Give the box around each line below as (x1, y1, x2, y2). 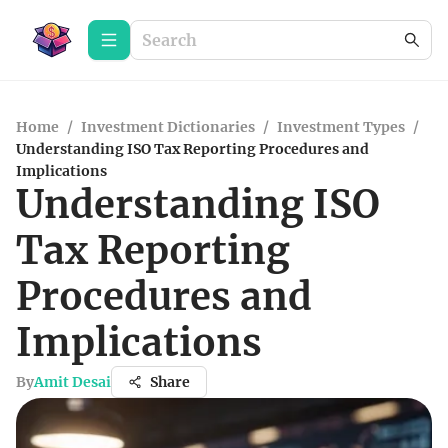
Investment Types (277, 118, 405, 136)
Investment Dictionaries (81, 118, 255, 136)
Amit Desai (34, 373, 111, 391)
